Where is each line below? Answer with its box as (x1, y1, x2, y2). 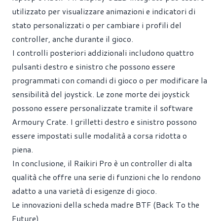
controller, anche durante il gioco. (12, 33, 133, 44)
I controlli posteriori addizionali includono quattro (12, 46, 194, 58)
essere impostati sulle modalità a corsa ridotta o (12, 129, 187, 141)
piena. (12, 143, 33, 155)
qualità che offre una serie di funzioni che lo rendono (12, 171, 201, 183)
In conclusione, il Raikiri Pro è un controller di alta (12, 157, 192, 169)
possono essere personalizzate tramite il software (12, 102, 193, 113)
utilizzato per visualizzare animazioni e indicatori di (12, 5, 195, 17)
